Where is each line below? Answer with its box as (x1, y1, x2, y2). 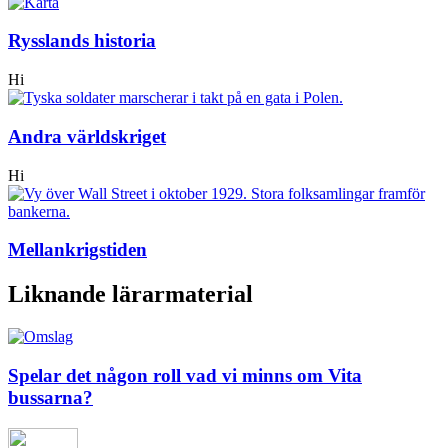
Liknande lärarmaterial (8, 281, 253, 308)
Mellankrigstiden (8, 239, 147, 261)
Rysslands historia (8, 30, 156, 52)
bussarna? (8, 386, 93, 408)
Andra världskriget (8, 125, 166, 147)
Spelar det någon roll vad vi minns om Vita (8, 364, 362, 386)
